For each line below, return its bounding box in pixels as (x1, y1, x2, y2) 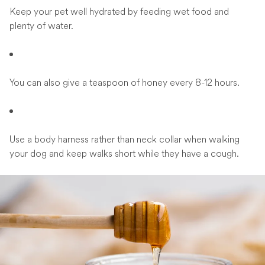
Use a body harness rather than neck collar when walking (9, 132, 240, 147)
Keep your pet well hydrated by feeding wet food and (9, 5, 229, 19)
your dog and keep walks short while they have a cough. (9, 147, 239, 161)
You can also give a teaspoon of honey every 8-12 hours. (9, 76, 240, 90)
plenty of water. (9, 19, 73, 33)
